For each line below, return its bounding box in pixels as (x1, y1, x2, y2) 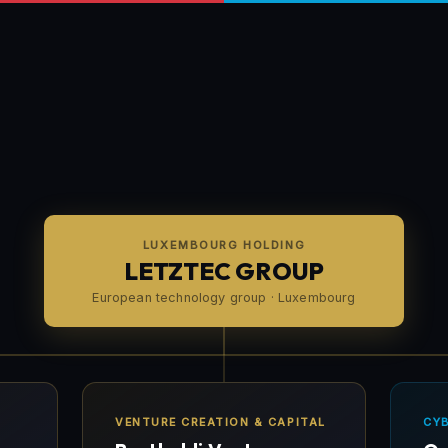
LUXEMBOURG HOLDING (142, 237, 306, 252)
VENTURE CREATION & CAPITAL (115, 414, 326, 429)
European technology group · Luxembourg (92, 289, 356, 305)
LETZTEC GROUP (123, 256, 325, 287)
